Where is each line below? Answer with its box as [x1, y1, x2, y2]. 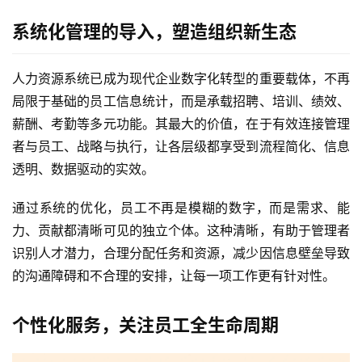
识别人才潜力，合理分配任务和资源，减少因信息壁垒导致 [12, 244, 350, 261]
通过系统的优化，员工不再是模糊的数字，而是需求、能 [12, 199, 350, 216]
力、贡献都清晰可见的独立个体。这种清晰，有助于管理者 [12, 221, 350, 238]
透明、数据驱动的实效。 [12, 160, 154, 177]
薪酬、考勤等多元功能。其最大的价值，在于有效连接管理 [12, 115, 350, 132]
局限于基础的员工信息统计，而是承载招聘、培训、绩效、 [12, 92, 350, 109]
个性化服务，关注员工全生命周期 [12, 314, 279, 335]
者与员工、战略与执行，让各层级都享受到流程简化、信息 [12, 137, 350, 154]
